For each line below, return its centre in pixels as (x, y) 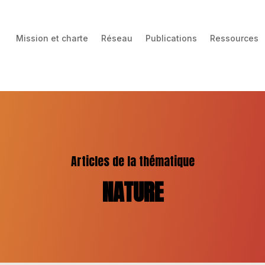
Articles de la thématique (132, 161)
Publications (172, 38)
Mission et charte (52, 38)
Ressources (235, 38)
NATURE (132, 192)
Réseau (117, 38)
